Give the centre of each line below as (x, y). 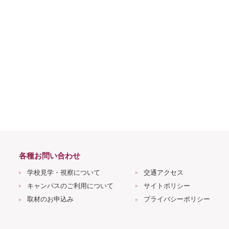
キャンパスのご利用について (70, 186)
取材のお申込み (50, 199)
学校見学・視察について (63, 172)
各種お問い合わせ (49, 156)
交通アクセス (164, 172)
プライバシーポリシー (177, 199)
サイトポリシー (167, 186)
